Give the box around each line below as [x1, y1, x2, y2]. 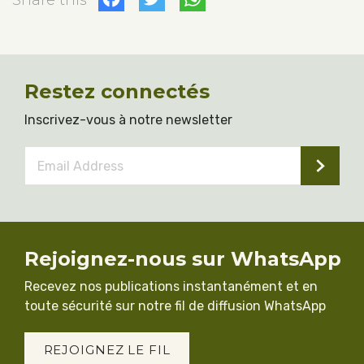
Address [24, 164, 80, 183]
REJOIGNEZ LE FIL [43, 342, 171, 358]
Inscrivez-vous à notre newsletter [24, 111, 232, 128]
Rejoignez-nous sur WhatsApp [24, 246, 341, 271]
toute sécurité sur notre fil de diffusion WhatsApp [24, 298, 326, 314]
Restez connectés [24, 80, 210, 103]
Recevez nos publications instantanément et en [24, 279, 318, 294]
